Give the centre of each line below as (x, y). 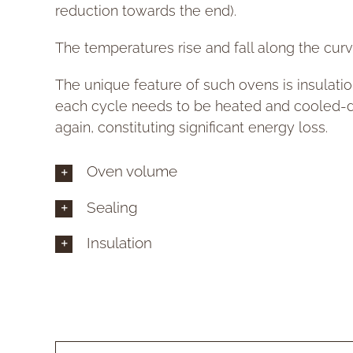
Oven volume (132, 171)
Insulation (119, 242)
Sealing (112, 207)
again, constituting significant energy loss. (191, 128)
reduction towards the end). (146, 11)
